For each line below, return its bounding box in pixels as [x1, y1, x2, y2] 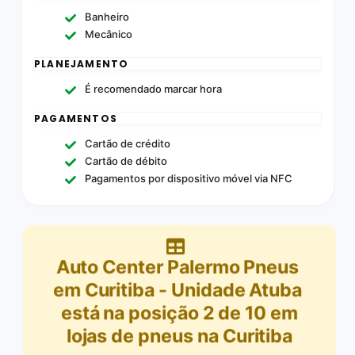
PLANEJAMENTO [34, 56, 129, 71]
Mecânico [85, 27, 132, 40]
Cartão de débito [85, 154, 167, 167]
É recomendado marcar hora [85, 82, 222, 95]
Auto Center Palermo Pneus [56, 255, 299, 278]
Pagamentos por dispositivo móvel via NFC [85, 171, 292, 185]
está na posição [61, 301, 199, 325]
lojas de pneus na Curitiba [67, 325, 292, 348]
